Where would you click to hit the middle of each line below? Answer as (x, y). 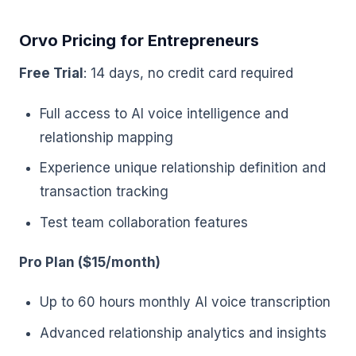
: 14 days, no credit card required (188, 74)
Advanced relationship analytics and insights (183, 333)
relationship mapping (106, 137)
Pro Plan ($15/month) (90, 262)
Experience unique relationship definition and (182, 168)
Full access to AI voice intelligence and (164, 113)
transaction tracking (104, 192)
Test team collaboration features (143, 222)
